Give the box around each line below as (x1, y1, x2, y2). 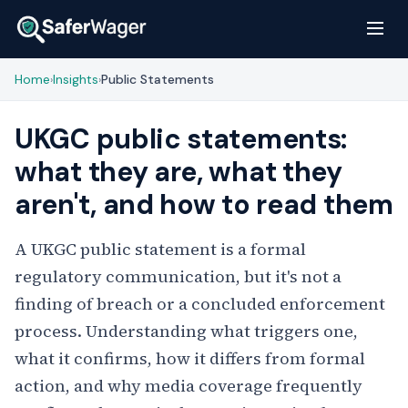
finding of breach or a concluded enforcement (15, 292, 385, 315)
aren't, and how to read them (15, 187, 393, 222)
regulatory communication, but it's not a (15, 265, 342, 288)
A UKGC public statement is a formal (15, 238, 306, 260)
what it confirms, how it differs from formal (15, 347, 365, 370)
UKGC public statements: (15, 121, 348, 157)
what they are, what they (15, 154, 342, 189)
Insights (53, 71, 98, 87)
